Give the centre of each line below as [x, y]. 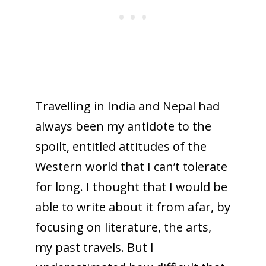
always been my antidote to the [123, 126]
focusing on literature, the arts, [123, 227]
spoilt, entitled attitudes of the [121, 146]
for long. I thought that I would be [131, 186]
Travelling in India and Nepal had [127, 106]
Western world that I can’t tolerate [131, 166]
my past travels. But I [94, 247]
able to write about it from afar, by [132, 207]
